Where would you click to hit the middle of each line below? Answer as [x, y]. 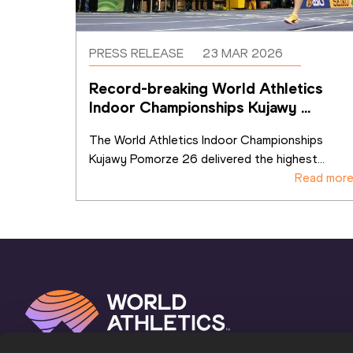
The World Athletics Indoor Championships [206, 139]
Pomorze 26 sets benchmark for [202, 126]
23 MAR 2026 [242, 53]
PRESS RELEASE [136, 53]
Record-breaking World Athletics [206, 88]
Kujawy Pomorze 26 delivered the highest [203, 158]
